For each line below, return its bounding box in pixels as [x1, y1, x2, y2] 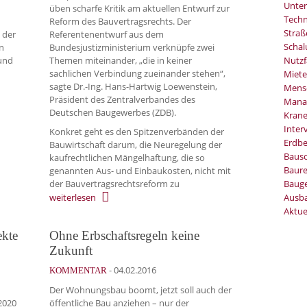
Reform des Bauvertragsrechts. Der [49, 14, 191, 27]
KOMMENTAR [49, 265, 107, 275]
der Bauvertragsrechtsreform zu [49, 177, 180, 191]
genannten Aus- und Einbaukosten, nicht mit [49, 164, 231, 177]
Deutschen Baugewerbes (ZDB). [49, 106, 176, 119]
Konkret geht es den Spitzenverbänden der [49, 125, 224, 138]
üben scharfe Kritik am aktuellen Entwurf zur [49, 1, 230, 14]
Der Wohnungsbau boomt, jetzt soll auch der [49, 283, 232, 296]
